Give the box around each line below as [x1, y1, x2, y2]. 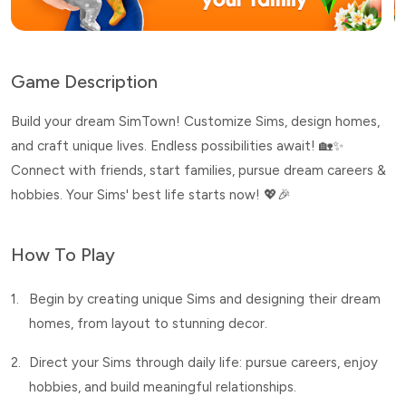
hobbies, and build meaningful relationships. [29, 379, 296, 395]
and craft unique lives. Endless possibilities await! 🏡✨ [11, 138, 343, 154]
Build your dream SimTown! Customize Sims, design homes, [11, 113, 380, 130]
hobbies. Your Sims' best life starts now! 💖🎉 [11, 187, 291, 203]
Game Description [11, 71, 158, 92]
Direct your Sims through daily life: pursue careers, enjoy [29, 354, 378, 371]
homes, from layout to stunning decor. [29, 315, 267, 332]
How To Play [11, 244, 115, 266]
